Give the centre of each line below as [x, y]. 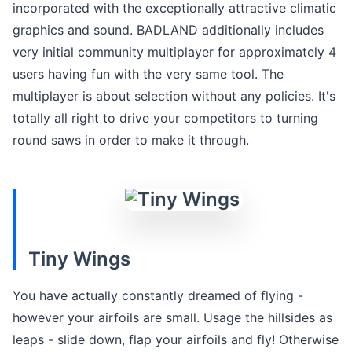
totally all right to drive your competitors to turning [165, 117]
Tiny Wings [79, 258]
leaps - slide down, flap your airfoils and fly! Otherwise [176, 339]
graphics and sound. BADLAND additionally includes [168, 29]
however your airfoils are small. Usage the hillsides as [172, 317]
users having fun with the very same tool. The [148, 73]
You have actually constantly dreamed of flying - [158, 295]
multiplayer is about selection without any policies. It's [174, 95]
